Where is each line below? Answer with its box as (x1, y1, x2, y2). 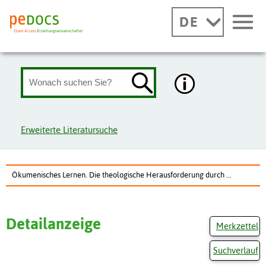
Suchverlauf (213, 245, 258, 256)
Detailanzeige (6, 214, 101, 233)
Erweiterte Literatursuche (21, 124, 118, 135)
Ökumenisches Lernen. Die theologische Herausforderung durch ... (12, 170, 232, 179)
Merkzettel (216, 220, 258, 231)
